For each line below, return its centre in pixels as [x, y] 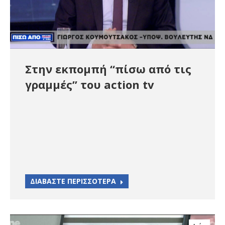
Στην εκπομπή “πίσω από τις [108, 69]
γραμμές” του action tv [90, 85]
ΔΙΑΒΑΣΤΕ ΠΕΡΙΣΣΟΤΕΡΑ [73, 181]
